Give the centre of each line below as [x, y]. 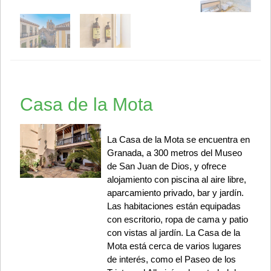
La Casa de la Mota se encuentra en [178, 140]
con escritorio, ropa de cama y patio [177, 220]
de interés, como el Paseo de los [171, 260]
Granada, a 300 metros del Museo [174, 153]
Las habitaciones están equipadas [174, 206]
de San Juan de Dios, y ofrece [166, 166]
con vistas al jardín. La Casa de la [173, 233]
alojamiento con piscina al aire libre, [176, 180]
